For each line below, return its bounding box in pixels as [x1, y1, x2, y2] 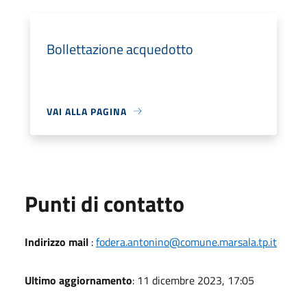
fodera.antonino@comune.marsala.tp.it [96, 233, 277, 250]
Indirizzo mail [25, 233, 88, 250]
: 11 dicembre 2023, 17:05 [132, 271, 254, 288]
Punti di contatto [25, 186, 184, 220]
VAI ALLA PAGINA [47, 103, 127, 119]
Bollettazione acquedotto [47, 38, 193, 60]
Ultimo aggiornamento [25, 271, 132, 288]
